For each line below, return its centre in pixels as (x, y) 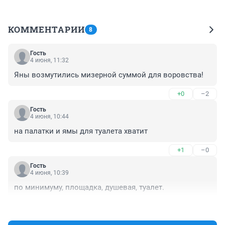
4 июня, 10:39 (49, 173)
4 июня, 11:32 (49, 61)
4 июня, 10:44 (49, 117)
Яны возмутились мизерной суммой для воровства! (109, 75)
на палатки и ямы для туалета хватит (81, 131)
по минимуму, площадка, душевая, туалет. (89, 188)
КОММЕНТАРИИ (46, 30)
